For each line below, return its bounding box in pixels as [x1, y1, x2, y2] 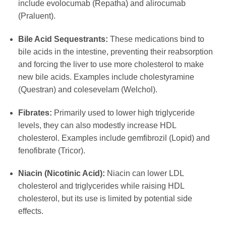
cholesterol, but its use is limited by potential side [18, 194, 192, 203]
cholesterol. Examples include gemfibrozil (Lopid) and [18, 133, 210, 142]
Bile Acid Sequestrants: [18, 34, 108, 43]
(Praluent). [18, 11, 55, 20]
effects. [18, 207, 43, 216]
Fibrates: [18, 108, 52, 117]
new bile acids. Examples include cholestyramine [18, 72, 194, 81]
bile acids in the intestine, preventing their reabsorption [18, 47, 213, 56]
